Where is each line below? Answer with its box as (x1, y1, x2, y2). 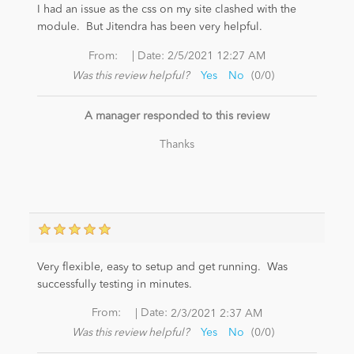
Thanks (160, 138, 194, 150)
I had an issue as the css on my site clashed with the (37, 4, 297, 15)
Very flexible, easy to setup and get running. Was (37, 261, 288, 273)
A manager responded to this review (85, 110, 269, 122)
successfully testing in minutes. (37, 278, 193, 290)
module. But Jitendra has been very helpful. (37, 21, 263, 32)
